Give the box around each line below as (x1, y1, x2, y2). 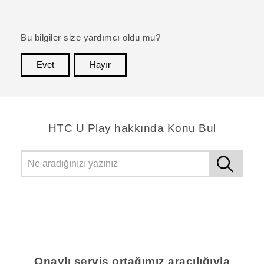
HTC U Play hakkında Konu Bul (48, 121, 216, 134)
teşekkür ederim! (174, 77, 243, 87)
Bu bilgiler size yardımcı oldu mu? (21, 32, 160, 42)
